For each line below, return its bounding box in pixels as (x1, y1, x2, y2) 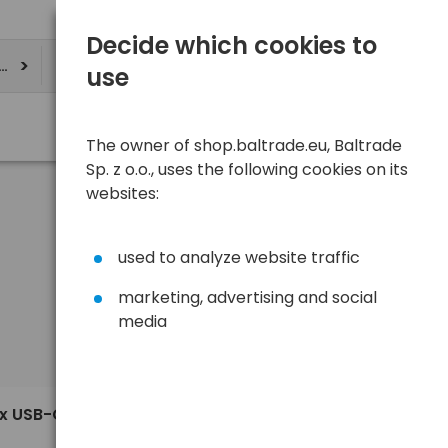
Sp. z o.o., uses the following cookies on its (86, 158, 408, 181)
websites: (86, 182, 159, 205)
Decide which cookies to (86, 29, 377, 62)
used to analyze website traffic (118, 246, 360, 269)
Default (162, 334, 215, 354)
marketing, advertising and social (118, 286, 377, 309)
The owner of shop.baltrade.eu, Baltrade (86, 134, 402, 157)
